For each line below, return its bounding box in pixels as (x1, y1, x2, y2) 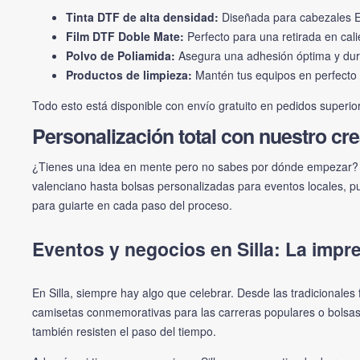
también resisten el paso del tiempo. (32, 323, 216, 340)
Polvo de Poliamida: (66, 47, 175, 63)
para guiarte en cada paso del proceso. (32, 197, 232, 214)
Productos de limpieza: (66, 66, 192, 83)
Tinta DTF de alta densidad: (66, 8, 219, 25)
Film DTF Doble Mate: (66, 27, 184, 44)
